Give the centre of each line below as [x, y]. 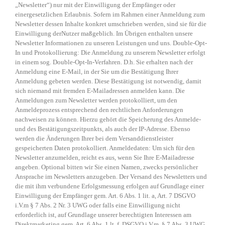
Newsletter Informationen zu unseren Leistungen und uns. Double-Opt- [111, 43]
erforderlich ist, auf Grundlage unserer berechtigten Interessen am [103, 215]
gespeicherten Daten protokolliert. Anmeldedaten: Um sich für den [105, 148]
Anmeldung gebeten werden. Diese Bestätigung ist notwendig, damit [108, 81]
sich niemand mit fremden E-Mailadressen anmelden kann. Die [100, 91]
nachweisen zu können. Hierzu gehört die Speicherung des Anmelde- [108, 120]
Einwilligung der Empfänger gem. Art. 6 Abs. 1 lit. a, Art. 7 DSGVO [105, 196]
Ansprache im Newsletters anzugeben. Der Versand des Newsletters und [111, 177]
